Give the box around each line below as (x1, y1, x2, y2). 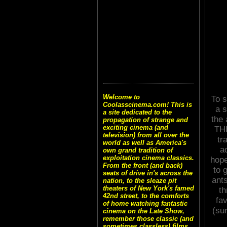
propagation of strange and (103, 116, 188, 124)
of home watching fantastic (103, 200, 187, 208)
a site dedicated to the (103, 108, 172, 117)
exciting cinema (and (103, 124, 168, 132)
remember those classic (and (103, 215, 194, 223)
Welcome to (103, 93, 140, 101)
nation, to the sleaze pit (103, 177, 176, 185)
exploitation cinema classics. (103, 154, 194, 162)
